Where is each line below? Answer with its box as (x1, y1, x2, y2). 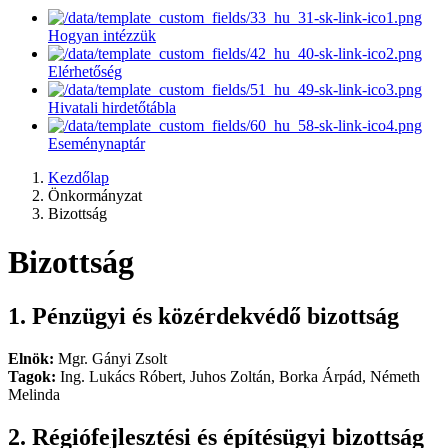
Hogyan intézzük (48, 27, 156, 44)
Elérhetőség (48, 63, 122, 80)
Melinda (8, 385, 60, 403)
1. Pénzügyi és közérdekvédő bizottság (8, 302, 399, 329)
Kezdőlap (48, 169, 109, 186)
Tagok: (8, 367, 56, 385)
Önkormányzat (48, 187, 142, 204)
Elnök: (8, 349, 54, 367)
